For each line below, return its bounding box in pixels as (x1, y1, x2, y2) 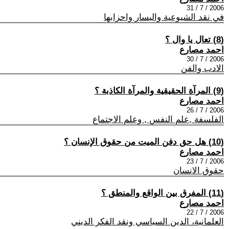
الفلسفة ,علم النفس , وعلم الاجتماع (93, 114, 224, 124)
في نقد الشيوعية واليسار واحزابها (104, 12, 224, 22)
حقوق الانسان (173, 165, 224, 175)
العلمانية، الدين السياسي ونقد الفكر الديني (71, 216, 224, 226)
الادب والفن (181, 63, 224, 73)
